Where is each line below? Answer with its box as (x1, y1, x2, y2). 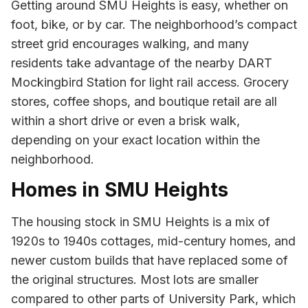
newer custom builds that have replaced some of (11, 253, 288, 268)
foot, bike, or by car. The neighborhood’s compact (11, 16, 297, 32)
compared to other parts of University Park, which (11, 291, 296, 307)
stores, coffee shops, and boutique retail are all (11, 93, 277, 109)
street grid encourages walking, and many (11, 36, 249, 51)
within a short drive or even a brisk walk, (11, 113, 240, 128)
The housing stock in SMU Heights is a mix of (11, 214, 270, 230)
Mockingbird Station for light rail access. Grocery (11, 74, 289, 89)
